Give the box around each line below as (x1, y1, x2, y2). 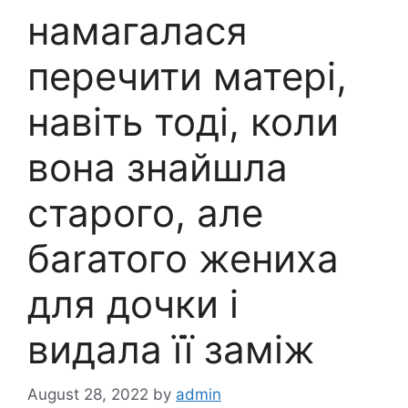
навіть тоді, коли (27, 98, 339, 146)
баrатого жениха (27, 235, 339, 282)
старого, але (27, 189, 263, 237)
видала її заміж (27, 326, 315, 373)
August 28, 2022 (27, 384, 148, 403)
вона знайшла (27, 144, 288, 191)
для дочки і (27, 280, 239, 328)
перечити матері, (27, 53, 347, 100)
